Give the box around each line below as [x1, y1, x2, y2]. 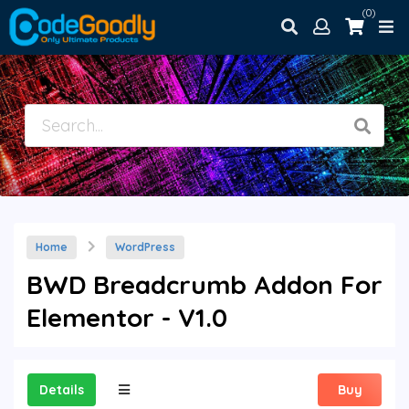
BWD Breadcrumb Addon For [26, 268, 383, 301]
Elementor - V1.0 [26, 301, 227, 334]
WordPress [114, 240, 175, 255]
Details [39, 382, 84, 399]
